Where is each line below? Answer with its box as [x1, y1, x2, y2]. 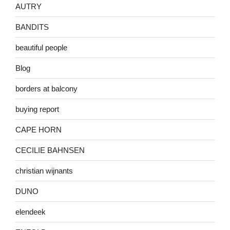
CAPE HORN [15, 125, 62, 134]
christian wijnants [15, 166, 73, 175]
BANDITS [15, 22, 49, 31]
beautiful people [15, 43, 67, 52]
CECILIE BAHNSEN [15, 145, 85, 155]
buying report [15, 104, 59, 113]
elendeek [15, 207, 46, 216]
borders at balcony [15, 84, 78, 93]
